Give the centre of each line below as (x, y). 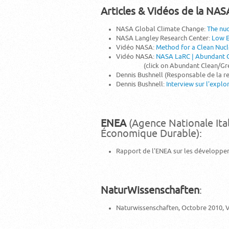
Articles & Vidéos (141, 12)
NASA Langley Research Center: (164, 38)
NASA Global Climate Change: (162, 29)
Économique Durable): (151, 134)
